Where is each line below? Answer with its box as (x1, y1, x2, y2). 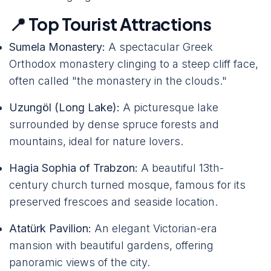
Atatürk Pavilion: (9, 222, 91, 235)
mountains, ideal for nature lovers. (9, 135, 183, 148)
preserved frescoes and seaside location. (9, 195, 218, 208)
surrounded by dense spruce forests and (9, 118, 219, 131)
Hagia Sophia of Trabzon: (9, 162, 138, 174)
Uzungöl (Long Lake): (9, 101, 120, 114)
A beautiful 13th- (138, 162, 224, 174)
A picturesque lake (120, 101, 218, 114)
